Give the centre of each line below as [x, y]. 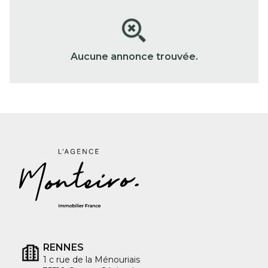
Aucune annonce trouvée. [134, 57]
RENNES [63, 247]
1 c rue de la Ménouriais [92, 260]
